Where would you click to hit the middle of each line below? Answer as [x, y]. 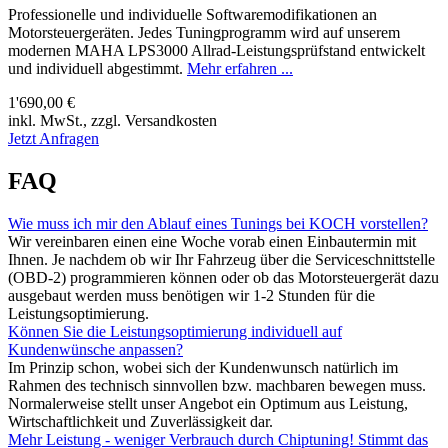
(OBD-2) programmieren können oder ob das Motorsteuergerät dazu [223, 278]
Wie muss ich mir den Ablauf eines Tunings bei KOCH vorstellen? [218, 224]
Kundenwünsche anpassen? [95, 350]
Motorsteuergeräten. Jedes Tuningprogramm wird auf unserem [204, 33]
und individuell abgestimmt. [97, 69]
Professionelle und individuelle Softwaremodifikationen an [192, 15]
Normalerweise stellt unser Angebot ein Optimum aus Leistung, [208, 404]
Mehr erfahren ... [240, 69]
